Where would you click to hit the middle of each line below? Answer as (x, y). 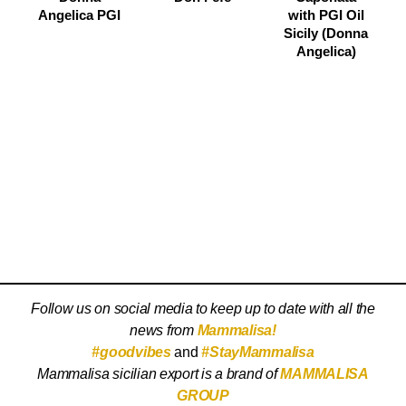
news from (164, 330)
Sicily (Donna (326, 33)
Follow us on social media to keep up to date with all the (203, 309)
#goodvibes (131, 352)
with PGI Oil (326, 15)
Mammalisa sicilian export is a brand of (159, 374)
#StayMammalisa (258, 352)
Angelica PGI (80, 15)
